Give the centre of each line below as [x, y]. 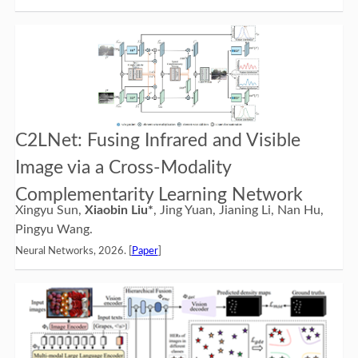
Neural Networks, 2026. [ [73, 252]
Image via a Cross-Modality [123, 168]
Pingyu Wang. [54, 230]
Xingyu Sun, [50, 211]
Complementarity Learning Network [159, 195]
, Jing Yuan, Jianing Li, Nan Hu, [238, 211]
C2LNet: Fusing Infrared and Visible [157, 141]
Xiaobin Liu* [119, 211]
